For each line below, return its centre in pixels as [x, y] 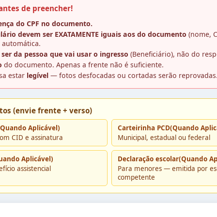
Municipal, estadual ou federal [164, 138]
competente [136, 178]
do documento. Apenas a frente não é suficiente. [83, 65]
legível [38, 76]
